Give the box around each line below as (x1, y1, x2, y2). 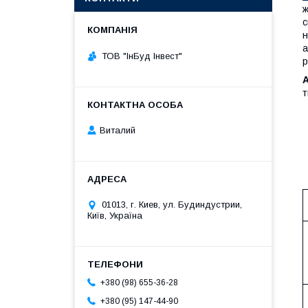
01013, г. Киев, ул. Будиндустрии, (102, 199, 242, 210)
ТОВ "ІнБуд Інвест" (102, 50, 182, 61)
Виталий (100, 125, 135, 136)
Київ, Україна (87, 210, 142, 221)
